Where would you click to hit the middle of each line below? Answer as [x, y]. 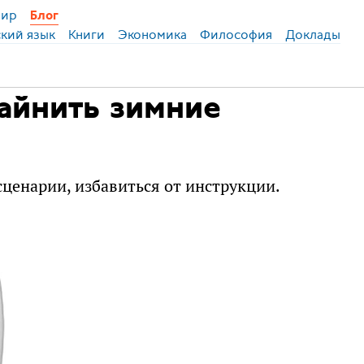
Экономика [152, 35]
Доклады [312, 35]
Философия [236, 35]
